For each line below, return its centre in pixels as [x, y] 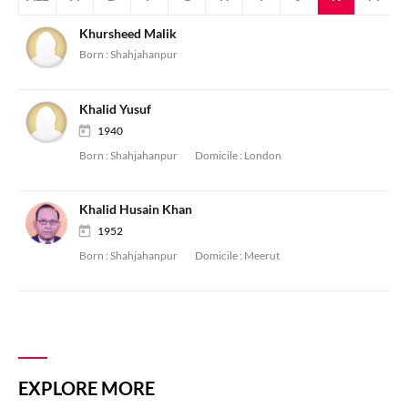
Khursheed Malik [128, 34]
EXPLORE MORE [87, 388]
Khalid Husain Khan [136, 209]
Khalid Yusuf [115, 108]
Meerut [262, 256]
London [263, 155]
